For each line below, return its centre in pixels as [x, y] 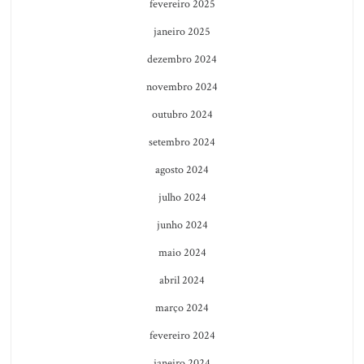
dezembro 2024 [182, 59]
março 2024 [182, 308]
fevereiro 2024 [182, 335]
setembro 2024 [182, 142]
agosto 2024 [182, 169]
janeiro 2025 [182, 31]
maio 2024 [182, 252]
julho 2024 [182, 197]
